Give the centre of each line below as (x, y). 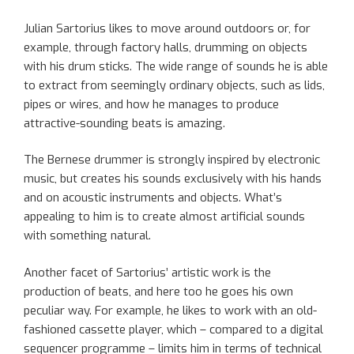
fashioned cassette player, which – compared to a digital (173, 329)
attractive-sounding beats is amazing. (124, 123)
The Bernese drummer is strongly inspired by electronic (172, 160)
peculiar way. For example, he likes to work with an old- (170, 310)
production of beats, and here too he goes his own (158, 291)
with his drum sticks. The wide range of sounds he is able (176, 66)
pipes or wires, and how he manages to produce (151, 104)
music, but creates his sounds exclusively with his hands (173, 179)
